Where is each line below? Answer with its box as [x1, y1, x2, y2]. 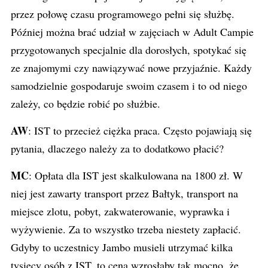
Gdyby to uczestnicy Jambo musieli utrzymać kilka [11, 240, 233, 254]
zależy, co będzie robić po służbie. [11, 96, 160, 111]
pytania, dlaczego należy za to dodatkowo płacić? [11, 141, 224, 156]
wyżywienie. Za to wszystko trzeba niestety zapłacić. [11, 222, 241, 236]
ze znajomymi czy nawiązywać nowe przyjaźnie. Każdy [11, 60, 252, 75]
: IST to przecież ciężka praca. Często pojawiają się [28, 123, 252, 138]
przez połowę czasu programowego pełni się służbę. [11, 7, 234, 21]
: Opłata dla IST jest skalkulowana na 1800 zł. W [29, 168, 243, 182]
